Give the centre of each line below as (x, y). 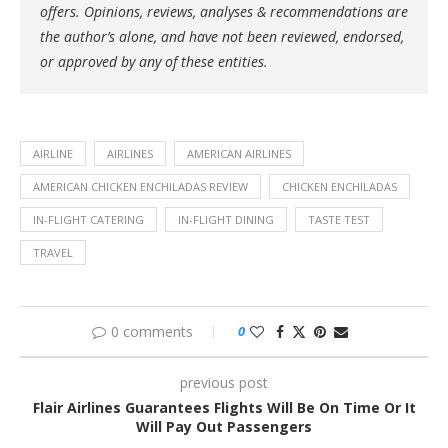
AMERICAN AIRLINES (239, 153)
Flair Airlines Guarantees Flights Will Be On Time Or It (224, 407)
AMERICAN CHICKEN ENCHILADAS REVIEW (140, 186)
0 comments (152, 331)
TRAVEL (53, 252)
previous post (224, 382)
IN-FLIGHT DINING (226, 219)
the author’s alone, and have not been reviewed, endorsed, (222, 36)
